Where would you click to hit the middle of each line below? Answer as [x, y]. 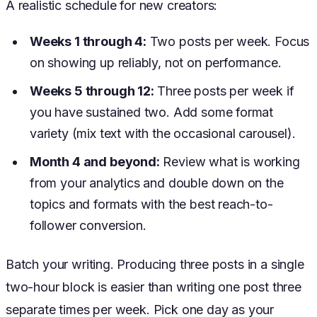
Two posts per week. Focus [228, 42]
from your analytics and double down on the [157, 183]
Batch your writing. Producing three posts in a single [155, 265]
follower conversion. [88, 226]
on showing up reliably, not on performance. [156, 63]
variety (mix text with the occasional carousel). [163, 134]
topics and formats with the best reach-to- [151, 204]
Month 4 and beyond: [95, 162]
